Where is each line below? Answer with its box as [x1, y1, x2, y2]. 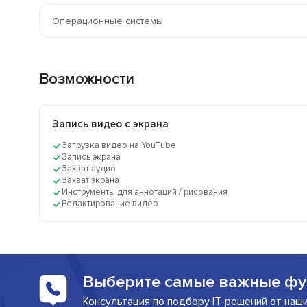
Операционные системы [52, 15, 163, 27]
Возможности [39, 70, 134, 89]
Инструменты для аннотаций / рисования [62, 186, 228, 198]
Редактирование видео [62, 198, 158, 210]
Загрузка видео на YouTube [62, 140, 176, 151]
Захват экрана [62, 175, 119, 186]
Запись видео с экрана [52, 118, 169, 131]
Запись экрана [62, 151, 121, 163]
